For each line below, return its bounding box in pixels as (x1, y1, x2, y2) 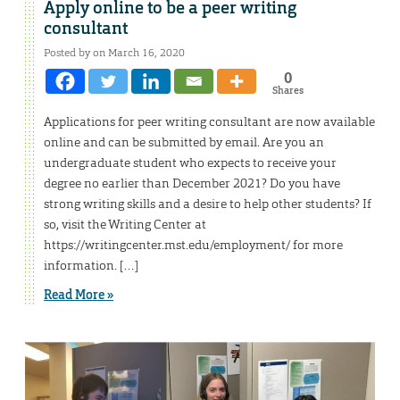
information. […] (44, 256, 138, 273)
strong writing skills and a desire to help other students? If (44, 195, 371, 212)
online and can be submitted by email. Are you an (44, 133, 324, 150)
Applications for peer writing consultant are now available (44, 112, 375, 129)
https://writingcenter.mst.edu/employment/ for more (44, 236, 343, 253)
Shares (271, 83, 304, 96)
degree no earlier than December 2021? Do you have (44, 174, 340, 191)
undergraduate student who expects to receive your (44, 154, 337, 171)
